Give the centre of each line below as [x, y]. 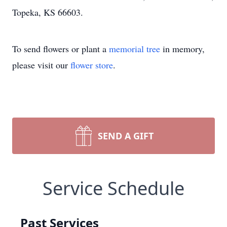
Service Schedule [113, 188]
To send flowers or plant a [61, 49]
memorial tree [135, 49]
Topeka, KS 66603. [48, 12]
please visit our [41, 65]
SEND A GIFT [126, 136]
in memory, [182, 49]
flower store [92, 65]
